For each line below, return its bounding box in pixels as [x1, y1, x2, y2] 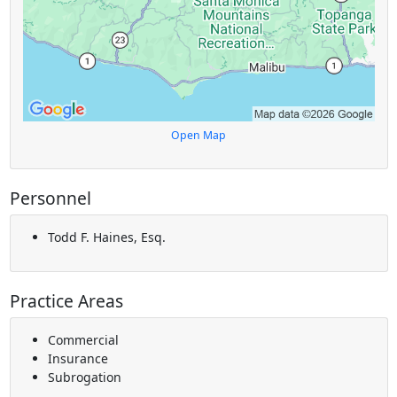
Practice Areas [9, 289, 123, 314]
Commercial [47, 331, 119, 349]
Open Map [171, 128, 226, 144]
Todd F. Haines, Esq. [47, 229, 166, 246]
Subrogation [47, 369, 121, 386]
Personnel [9, 186, 91, 211]
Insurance [47, 350, 108, 368]
